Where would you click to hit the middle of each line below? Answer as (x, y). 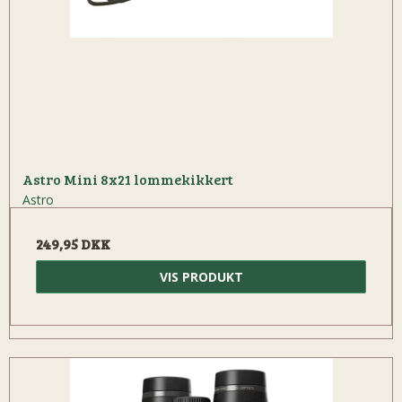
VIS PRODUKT (201, 277)
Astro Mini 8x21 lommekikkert (128, 179)
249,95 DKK (73, 244)
